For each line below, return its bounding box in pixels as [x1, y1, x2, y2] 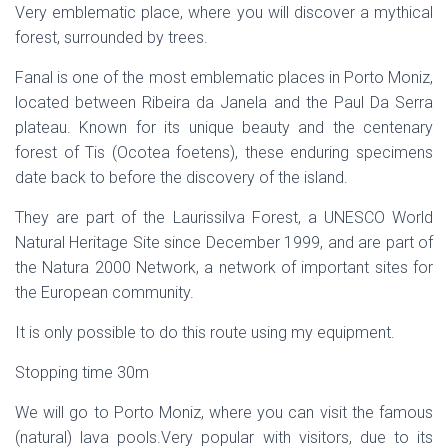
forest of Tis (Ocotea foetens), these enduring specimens [15, 143, 433, 162]
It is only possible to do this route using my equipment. [15, 323, 395, 342]
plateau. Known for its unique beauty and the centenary [15, 118, 433, 137]
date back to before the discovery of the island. [15, 168, 348, 187]
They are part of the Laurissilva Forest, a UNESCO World [15, 208, 433, 227]
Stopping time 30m [15, 363, 149, 382]
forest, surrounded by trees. [15, 28, 208, 47]
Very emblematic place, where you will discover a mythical [15, 3, 433, 22]
